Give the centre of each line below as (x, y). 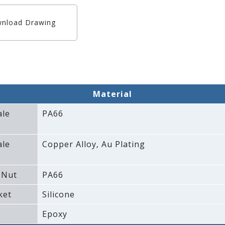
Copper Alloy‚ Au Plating (93, 144)
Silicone (58, 195)
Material (112, 94)
